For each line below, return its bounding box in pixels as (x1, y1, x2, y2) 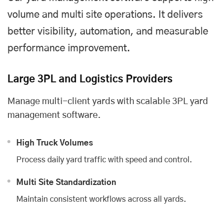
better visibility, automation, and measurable (7, 26, 208, 37)
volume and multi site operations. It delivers (7, 9, 203, 20)
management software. (7, 110, 101, 120)
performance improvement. (7, 43, 130, 53)
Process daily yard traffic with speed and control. (16, 155, 192, 164)
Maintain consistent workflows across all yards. (16, 195, 186, 203)
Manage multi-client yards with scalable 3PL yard (7, 97, 208, 106)
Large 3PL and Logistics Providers (7, 74, 173, 84)
